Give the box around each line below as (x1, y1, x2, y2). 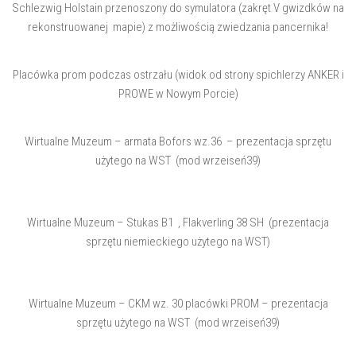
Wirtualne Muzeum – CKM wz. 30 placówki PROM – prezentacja (28, 296, 328, 311)
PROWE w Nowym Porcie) (118, 87, 238, 102)
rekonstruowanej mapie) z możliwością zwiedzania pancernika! (28, 20, 328, 35)
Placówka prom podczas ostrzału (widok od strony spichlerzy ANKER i (12, 68, 344, 83)
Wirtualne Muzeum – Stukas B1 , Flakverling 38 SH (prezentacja (27, 215, 329, 230)
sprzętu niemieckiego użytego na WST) (86, 234, 270, 250)
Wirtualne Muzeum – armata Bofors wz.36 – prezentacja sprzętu (25, 134, 331, 149)
